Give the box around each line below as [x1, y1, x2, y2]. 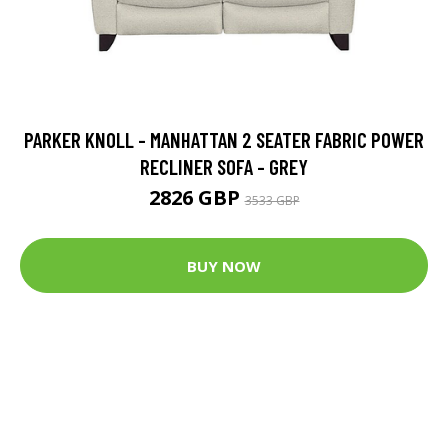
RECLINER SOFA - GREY [140, 154, 308, 180]
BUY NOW [187, 255, 261, 276]
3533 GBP [244, 192, 300, 210]
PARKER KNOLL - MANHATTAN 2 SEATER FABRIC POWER [24, 127, 424, 153]
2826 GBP [148, 184, 245, 212]
